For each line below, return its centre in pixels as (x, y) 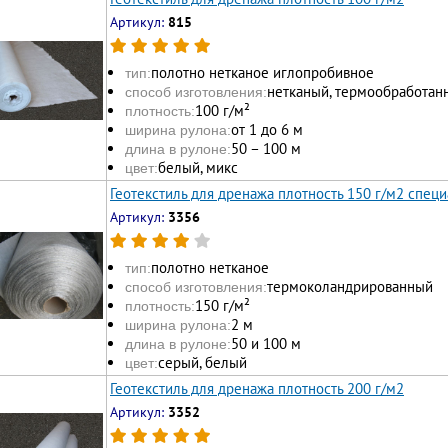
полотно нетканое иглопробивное (262, 72)
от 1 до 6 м (267, 129)
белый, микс (198, 167)
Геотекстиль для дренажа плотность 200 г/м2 (257, 388)
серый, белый (202, 362)
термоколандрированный (350, 286)
